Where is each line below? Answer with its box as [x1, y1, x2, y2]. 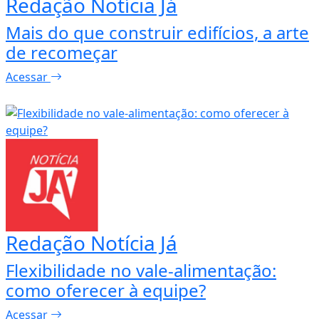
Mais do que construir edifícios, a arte [6, 21, 309, 45]
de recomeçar [6, 41, 117, 65]
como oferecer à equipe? [6, 278, 206, 302]
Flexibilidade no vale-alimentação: [6, 258, 276, 282]
